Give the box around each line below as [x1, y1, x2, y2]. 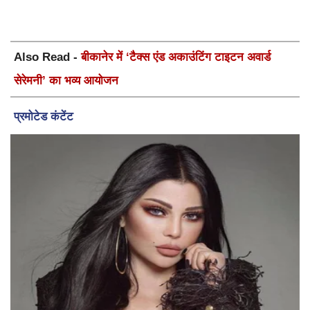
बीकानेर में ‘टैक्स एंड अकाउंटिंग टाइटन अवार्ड [81, 51, 271, 64]
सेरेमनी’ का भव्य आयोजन [14, 74, 118, 88]
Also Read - [14, 51, 81, 64]
